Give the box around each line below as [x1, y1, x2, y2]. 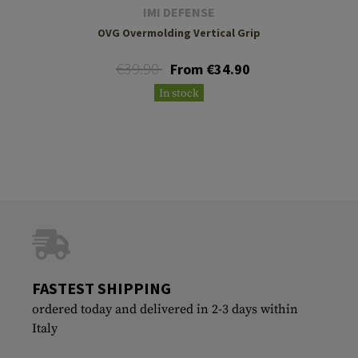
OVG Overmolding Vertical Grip [97, 25, 261, 40]
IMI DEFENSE [143, 3, 215, 20]
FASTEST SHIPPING [32, 277, 171, 298]
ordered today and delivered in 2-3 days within [32, 300, 298, 317]
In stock [159, 86, 199, 101]
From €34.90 [170, 59, 250, 78]
